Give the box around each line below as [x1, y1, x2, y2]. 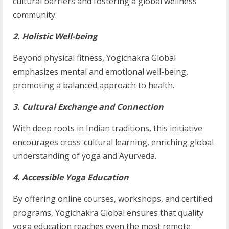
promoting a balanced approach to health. [13, 79, 174, 91]
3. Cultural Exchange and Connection [13, 101, 164, 112]
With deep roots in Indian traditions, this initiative [13, 122, 202, 134]
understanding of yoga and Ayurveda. [13, 150, 156, 162]
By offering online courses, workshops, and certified [13, 193, 212, 204]
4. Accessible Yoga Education [13, 171, 129, 183]
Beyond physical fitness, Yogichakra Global [13, 52, 176, 63]
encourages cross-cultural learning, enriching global [13, 136, 214, 148]
